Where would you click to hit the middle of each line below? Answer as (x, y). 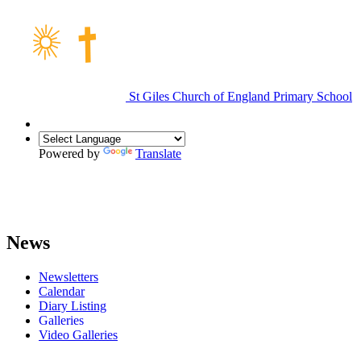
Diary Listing (73, 305)
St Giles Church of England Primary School (239, 96)
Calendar (62, 291)
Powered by (71, 153)
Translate (158, 153)
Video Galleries (78, 334)
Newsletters (68, 276)
